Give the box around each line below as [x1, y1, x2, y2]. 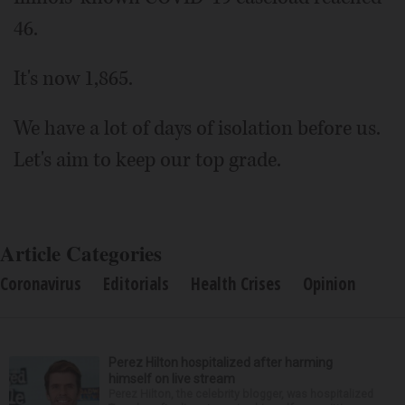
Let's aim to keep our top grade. [14, 146, 281, 174]
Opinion [303, 272, 355, 297]
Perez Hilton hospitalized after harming [108, 355, 333, 371]
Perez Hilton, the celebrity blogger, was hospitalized [108, 387, 373, 401]
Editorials [103, 272, 169, 297]
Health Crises [191, 272, 281, 297]
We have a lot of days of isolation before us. [14, 115, 381, 143]
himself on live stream [108, 372, 235, 387]
